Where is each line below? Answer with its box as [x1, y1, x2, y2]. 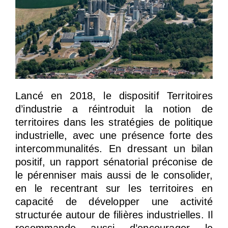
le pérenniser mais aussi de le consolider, [15, 169, 213, 181]
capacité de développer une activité [15, 195, 213, 207]
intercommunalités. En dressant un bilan [15, 142, 213, 154]
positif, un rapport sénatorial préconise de [15, 156, 213, 167]
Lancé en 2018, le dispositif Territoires [15, 90, 213, 101]
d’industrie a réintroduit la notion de [15, 103, 213, 115]
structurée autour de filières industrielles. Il [15, 209, 213, 220]
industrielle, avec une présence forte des [15, 129, 213, 141]
